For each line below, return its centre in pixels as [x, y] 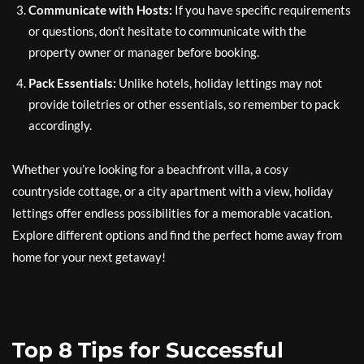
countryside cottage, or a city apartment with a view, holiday [173, 191]
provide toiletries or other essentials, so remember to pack [184, 104]
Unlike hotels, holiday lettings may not [219, 83]
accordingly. [60, 126]
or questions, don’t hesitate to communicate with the [167, 31]
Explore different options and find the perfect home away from [177, 235]
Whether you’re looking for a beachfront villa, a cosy [150, 169]
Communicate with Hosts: [100, 10]
